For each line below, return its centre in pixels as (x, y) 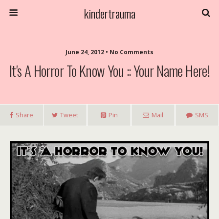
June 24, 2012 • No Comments (109, 52)
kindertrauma (109, 13)
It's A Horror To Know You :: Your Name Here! (109, 70)
